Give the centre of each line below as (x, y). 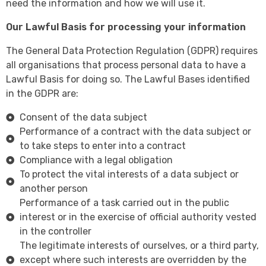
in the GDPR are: (43, 94)
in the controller (55, 232)
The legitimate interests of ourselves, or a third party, (139, 246)
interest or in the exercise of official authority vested (138, 217)
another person (53, 189)
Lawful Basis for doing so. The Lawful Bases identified (128, 80)
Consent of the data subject (83, 118)
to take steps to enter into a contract (102, 146)
